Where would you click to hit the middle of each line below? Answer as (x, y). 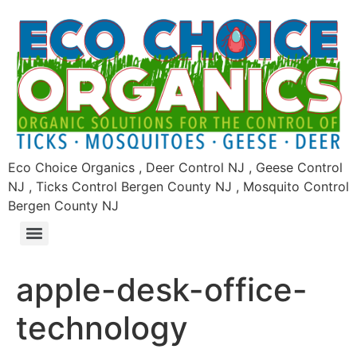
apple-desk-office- (162, 289)
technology (102, 328)
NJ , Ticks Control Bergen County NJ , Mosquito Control (178, 186)
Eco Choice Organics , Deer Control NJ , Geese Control (175, 167)
